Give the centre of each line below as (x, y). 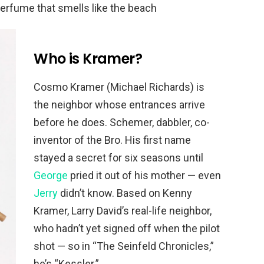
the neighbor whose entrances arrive (120, 104)
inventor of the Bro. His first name (113, 140)
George (51, 175)
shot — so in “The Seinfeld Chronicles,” (124, 246)
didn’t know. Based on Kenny (125, 193)
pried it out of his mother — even (145, 175)
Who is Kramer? (88, 58)
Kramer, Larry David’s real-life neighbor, (123, 210)
